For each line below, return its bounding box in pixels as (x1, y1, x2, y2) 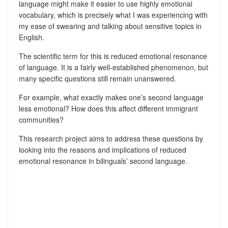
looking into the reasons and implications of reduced (18, 145, 186, 155)
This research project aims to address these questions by (18, 133, 203, 144)
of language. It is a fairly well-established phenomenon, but (18, 62, 208, 72)
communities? (18, 115, 64, 125)
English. (18, 32, 44, 42)
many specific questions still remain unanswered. (18, 73, 176, 83)
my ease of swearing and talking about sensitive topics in (18, 21, 202, 31)
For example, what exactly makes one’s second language (18, 92, 204, 102)
